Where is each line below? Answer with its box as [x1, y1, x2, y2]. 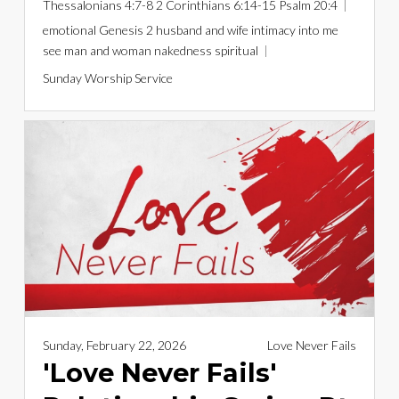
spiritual [214, 42, 258, 58]
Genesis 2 [98, 21, 153, 37]
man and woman [63, 42, 151, 58]
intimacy [250, 21, 296, 37]
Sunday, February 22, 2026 [42, 338, 186, 354]
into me [297, 21, 338, 37]
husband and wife [155, 21, 248, 37]
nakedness [153, 42, 212, 58]
